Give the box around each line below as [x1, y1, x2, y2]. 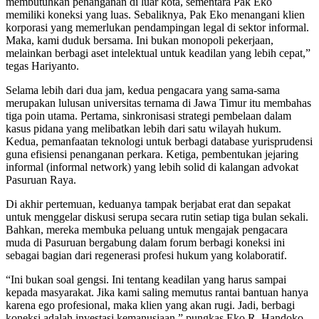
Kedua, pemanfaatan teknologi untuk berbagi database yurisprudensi [6, 135, 313, 148]
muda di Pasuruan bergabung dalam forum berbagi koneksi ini [6, 236, 285, 249]
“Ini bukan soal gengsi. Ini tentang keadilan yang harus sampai [6, 273, 286, 286]
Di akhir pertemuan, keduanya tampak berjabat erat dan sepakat [6, 198, 291, 211]
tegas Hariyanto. [6, 60, 79, 73]
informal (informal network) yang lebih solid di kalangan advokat [6, 161, 298, 174]
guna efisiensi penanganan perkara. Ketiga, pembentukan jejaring [6, 148, 298, 161]
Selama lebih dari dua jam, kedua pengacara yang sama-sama [6, 84, 280, 97]
